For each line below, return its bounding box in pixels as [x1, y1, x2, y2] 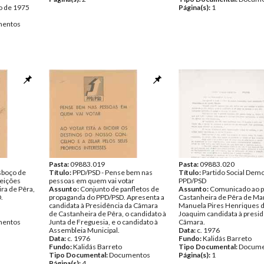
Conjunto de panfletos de [80, 184, 159, 193]
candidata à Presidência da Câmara [49, 201, 158, 210]
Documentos [109, 250, 150, 259]
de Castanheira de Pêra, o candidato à [49, 209, 166, 218]
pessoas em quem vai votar [49, 176, 134, 185]
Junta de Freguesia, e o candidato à [49, 217, 158, 226]
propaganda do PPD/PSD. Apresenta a [49, 193, 164, 202]
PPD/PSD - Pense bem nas [72, 168, 153, 177]
